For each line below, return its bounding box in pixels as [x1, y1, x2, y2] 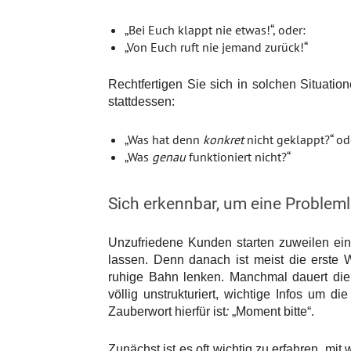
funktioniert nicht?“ [186, 149, 291, 165]
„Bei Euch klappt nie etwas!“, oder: [125, 22, 306, 38]
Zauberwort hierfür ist [108, 305, 226, 319]
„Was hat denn [125, 132, 203, 148]
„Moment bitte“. [232, 305, 314, 319]
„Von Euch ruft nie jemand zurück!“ [125, 39, 308, 56]
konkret [203, 132, 244, 148]
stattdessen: [108, 95, 175, 109]
